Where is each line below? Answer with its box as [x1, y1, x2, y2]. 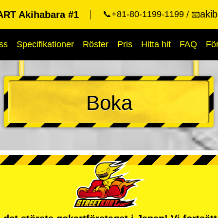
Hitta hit [141, 39, 171, 49]
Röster [83, 39, 109, 49]
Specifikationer [17, 39, 74, 49]
